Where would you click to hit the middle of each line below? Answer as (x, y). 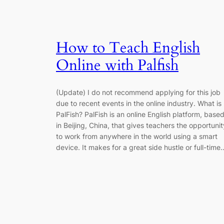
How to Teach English (128, 48)
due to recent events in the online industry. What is (139, 103)
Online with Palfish (117, 66)
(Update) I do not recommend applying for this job (138, 92)
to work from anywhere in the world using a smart (137, 136)
